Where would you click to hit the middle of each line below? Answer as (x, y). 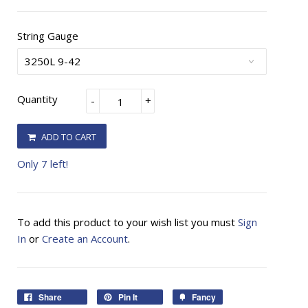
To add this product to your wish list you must (128, 222)
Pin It (128, 297)
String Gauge (48, 35)
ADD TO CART (69, 136)
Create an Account (85, 238)
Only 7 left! (43, 163)
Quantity (37, 99)
